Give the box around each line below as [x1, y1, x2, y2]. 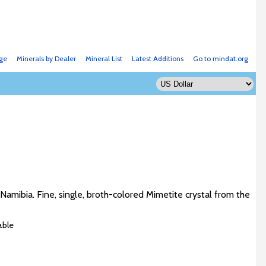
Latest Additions [131, 54, 183, 63]
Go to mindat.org [192, 54, 248, 63]
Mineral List [85, 54, 122, 63]
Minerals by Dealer [16, 54, 76, 63]
